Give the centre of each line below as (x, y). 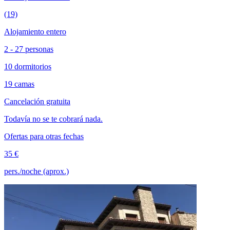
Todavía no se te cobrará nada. (53, 119)
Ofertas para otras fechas (44, 136)
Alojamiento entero (35, 31)
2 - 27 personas (29, 49)
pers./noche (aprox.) (36, 171)
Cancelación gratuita (37, 101)
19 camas (19, 84)
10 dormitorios (28, 66)
